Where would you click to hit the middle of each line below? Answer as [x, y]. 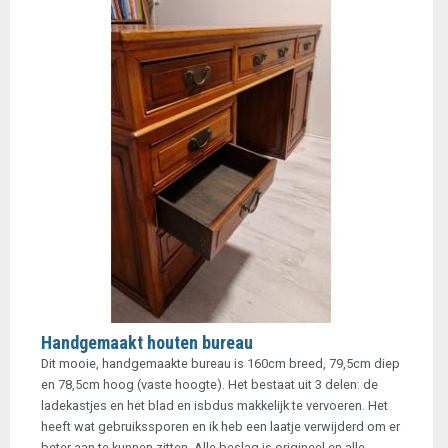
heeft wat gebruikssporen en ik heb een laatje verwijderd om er [220, 426]
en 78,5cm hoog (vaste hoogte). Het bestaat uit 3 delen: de [209, 384]
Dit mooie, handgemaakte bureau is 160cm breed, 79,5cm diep [220, 363]
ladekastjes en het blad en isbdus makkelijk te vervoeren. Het [214, 405]
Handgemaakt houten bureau [147, 342]
